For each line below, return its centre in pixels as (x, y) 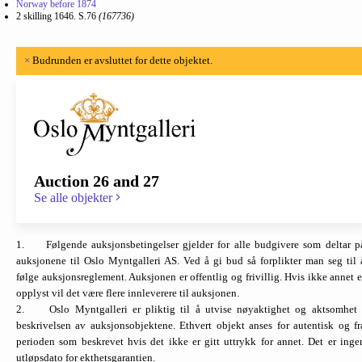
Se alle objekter (75, 197)
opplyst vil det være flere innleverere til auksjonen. (128, 293)
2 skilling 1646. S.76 (57, 16)
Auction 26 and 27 (97, 181)
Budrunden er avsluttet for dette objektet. (121, 60)
